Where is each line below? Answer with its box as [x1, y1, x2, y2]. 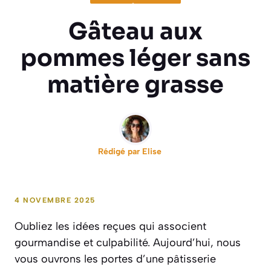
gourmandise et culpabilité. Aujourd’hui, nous [15, 235, 241, 249]
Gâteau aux [68, 16, 203, 46]
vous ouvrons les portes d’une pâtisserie [15, 252, 216, 266]
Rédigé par [97, 146, 142, 157]
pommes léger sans [21, 43, 250, 73]
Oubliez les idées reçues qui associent [15, 219, 206, 233]
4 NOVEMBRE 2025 [15, 195, 96, 204]
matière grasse [47, 70, 224, 99]
